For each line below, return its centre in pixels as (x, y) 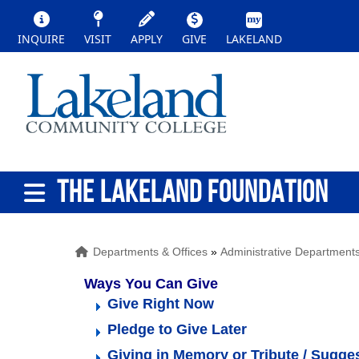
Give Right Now (161, 304)
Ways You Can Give (157, 284)
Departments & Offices (151, 252)
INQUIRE (41, 39)
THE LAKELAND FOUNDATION (193, 192)
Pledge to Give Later (177, 329)
